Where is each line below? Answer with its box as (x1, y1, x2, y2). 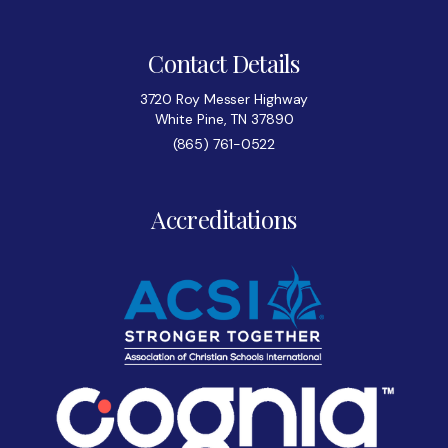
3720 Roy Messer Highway (139, 89, 309, 108)
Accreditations (151, 202, 297, 235)
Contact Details (148, 46, 300, 79)
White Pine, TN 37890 (154, 109, 294, 128)
